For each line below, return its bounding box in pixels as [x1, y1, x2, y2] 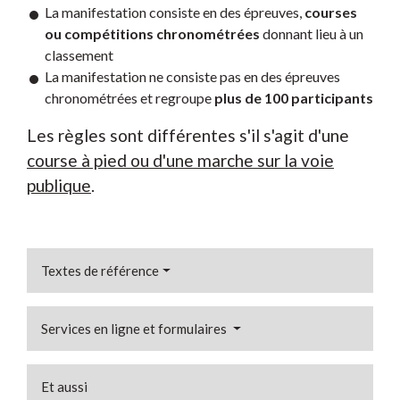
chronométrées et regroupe [45, 89, 214, 107]
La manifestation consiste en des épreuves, [45, 4, 304, 21]
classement [45, 46, 113, 64]
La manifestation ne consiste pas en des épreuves [45, 68, 340, 86]
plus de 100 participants [214, 89, 373, 107]
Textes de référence [41, 262, 159, 279]
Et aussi [41, 379, 87, 396]
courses [304, 4, 357, 21]
